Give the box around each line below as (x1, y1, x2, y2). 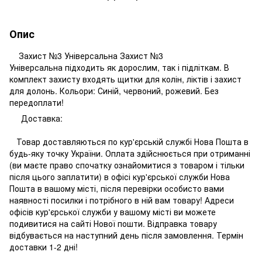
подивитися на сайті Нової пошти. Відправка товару (9, 217, 217, 229)
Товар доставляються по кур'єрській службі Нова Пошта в (9, 135, 249, 147)
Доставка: (9, 112, 65, 124)
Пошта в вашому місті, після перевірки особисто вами (9, 182, 224, 194)
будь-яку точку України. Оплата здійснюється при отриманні (9, 147, 250, 159)
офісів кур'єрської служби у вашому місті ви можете (9, 205, 216, 218)
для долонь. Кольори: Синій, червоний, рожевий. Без (9, 84, 219, 96)
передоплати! (9, 96, 66, 108)
